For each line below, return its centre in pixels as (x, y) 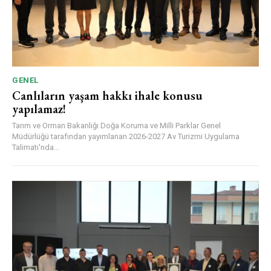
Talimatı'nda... (36, 147)
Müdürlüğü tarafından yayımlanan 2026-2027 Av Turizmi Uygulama (126, 136)
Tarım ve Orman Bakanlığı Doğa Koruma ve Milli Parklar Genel (116, 125)
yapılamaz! (39, 109)
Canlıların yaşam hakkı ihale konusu (107, 95)
